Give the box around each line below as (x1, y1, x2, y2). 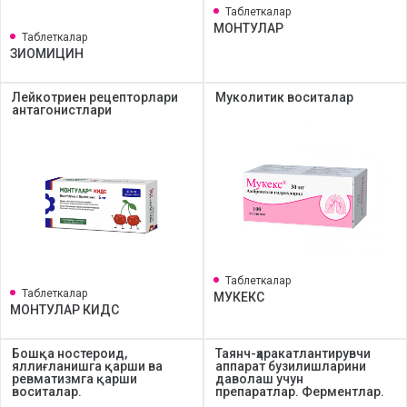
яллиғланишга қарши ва (12, 359, 163, 373)
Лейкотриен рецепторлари (12, 90, 178, 104)
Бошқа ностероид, (12, 346, 127, 361)
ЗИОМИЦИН (10, 46, 84, 61)
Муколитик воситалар (215, 90, 353, 104)
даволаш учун (215, 372, 303, 386)
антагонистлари (12, 103, 112, 117)
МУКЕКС (213, 290, 264, 304)
